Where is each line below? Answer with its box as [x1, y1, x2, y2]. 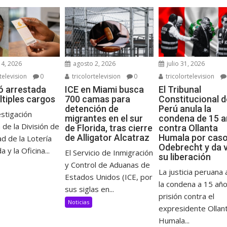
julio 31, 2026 [165, 59, 205, 68]
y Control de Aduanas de [64, 160, 150, 170]
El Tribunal [159, 84, 201, 95]
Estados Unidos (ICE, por [64, 172, 153, 182]
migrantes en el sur [64, 113, 143, 124]
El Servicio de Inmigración [64, 147, 153, 158]
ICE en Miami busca [64, 84, 144, 95]
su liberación [159, 152, 211, 163]
